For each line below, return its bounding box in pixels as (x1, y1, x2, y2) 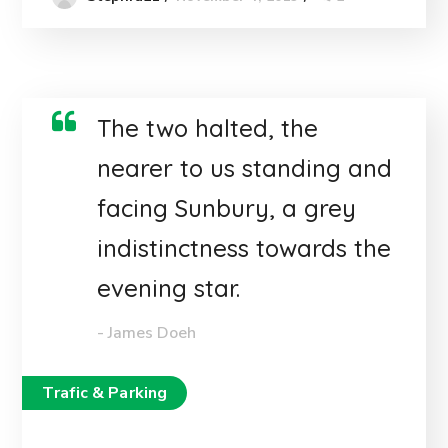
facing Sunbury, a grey (97, 193, 357, 224)
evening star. (97, 273, 241, 304)
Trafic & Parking (42, 382, 168, 405)
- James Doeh (97, 322, 197, 345)
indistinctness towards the (97, 233, 392, 264)
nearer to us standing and (97, 153, 393, 184)
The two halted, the (97, 113, 319, 144)
